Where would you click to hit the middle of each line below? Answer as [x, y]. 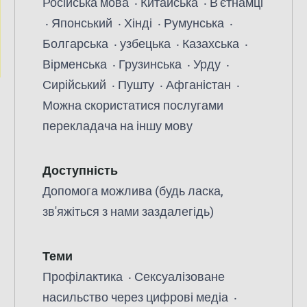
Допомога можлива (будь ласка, [133, 191]
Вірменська [76, 64]
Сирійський [75, 85]
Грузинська [151, 64]
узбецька [146, 44]
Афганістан [199, 85]
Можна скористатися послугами [133, 105]
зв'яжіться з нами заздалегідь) [128, 211]
